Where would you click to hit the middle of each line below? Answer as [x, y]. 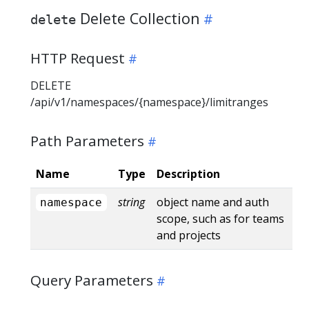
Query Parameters [92, 280]
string [131, 202]
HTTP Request [78, 58]
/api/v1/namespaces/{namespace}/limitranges [149, 102]
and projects [189, 235]
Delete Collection [138, 18]
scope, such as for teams [220, 218]
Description [188, 173]
